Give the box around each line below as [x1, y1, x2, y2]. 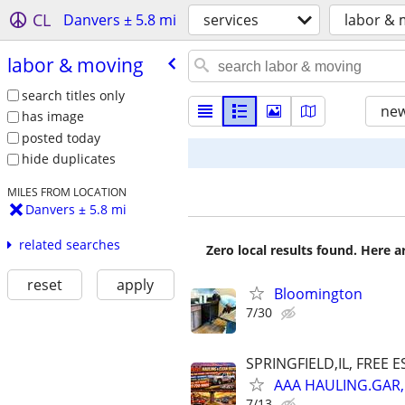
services [203, 10, 259, 30]
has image [21, 108, 84, 126]
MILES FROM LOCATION [6, 184, 127, 200]
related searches [18, 236, 120, 254]
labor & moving [6, 52, 144, 78]
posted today [21, 128, 100, 146]
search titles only [21, 86, 125, 104]
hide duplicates [21, 150, 116, 168]
